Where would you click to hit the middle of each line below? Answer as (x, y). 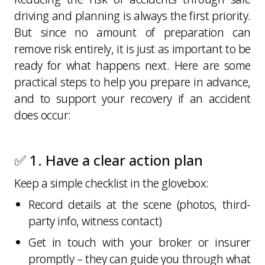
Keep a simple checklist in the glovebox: (112, 183)
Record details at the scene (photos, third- (140, 204)
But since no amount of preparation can (132, 32)
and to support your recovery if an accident (132, 98)
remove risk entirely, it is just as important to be (132, 49)
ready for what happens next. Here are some (132, 65)
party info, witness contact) (95, 221)
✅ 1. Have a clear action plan (109, 160)
